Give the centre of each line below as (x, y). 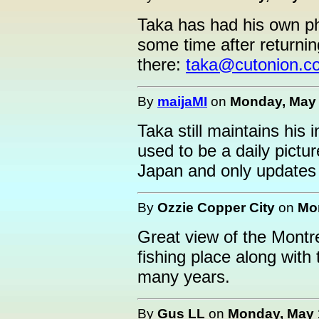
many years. (184, 277)
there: (162, 64)
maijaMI (182, 101)
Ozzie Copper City (216, 207)
